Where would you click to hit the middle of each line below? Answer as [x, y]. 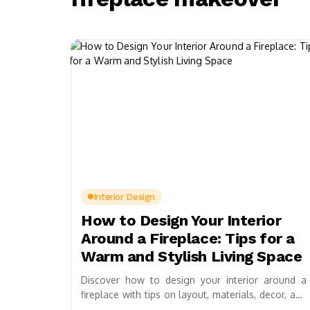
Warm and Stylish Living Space [192, 256]
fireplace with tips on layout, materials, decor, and [194, 294]
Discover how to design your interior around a [194, 280]
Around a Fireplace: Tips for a [188, 238]
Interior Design [124, 197]
